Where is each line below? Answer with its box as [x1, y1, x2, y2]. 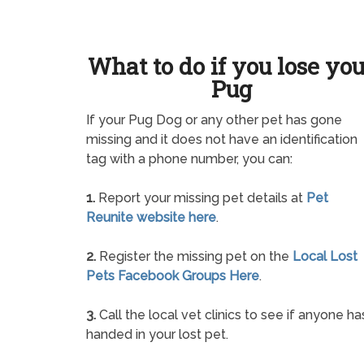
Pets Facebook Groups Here [86, 268, 259, 284]
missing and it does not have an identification [86, 132, 357, 148]
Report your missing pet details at [95, 190, 306, 206]
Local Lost [292, 249, 357, 265]
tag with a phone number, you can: [86, 151, 292, 167]
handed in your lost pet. [86, 327, 228, 343]
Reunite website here [86, 210, 216, 226]
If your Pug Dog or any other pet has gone [86, 112, 342, 128]
